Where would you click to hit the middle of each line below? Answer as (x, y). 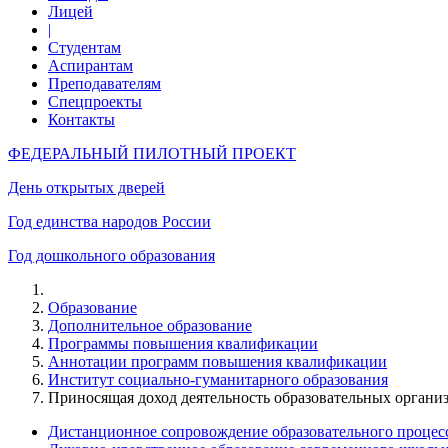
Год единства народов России (109, 221)
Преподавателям (104, 83)
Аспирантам (90, 65)
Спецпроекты (95, 101)
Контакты (81, 119)
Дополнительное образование (150, 325)
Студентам (84, 47)
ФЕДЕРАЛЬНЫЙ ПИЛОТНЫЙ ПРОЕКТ (152, 153)
